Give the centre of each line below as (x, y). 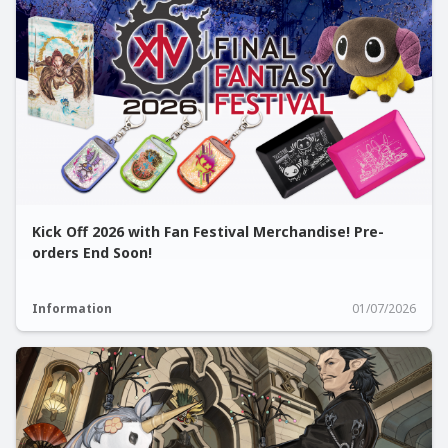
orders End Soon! (92, 252)
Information (72, 308)
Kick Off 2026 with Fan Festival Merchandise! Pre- (208, 231)
